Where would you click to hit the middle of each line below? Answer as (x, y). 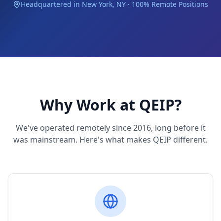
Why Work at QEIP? (110, 105)
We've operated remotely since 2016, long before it (110, 128)
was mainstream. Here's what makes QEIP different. (110, 140)
